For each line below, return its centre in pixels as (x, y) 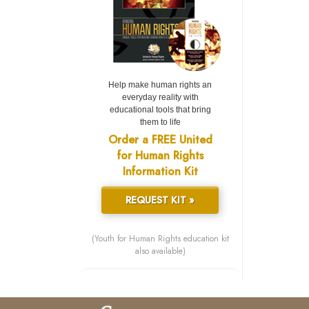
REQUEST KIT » (160, 200)
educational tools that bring (160, 110)
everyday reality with (160, 98)
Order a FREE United (160, 140)
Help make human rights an (160, 85)
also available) (160, 251)
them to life (160, 122)
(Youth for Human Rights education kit (160, 239)
